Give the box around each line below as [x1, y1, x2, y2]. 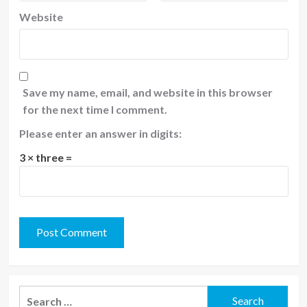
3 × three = [19, 150, 72, 164]
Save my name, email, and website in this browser [22, 85, 273, 99]
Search [18, 286, 53, 300]
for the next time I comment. [22, 102, 167, 116]
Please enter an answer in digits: [19, 126, 182, 140]
